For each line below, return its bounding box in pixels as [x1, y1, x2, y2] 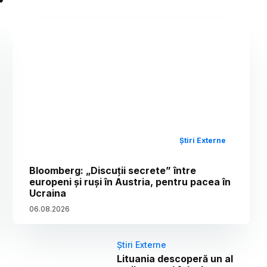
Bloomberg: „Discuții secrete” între [29, 164, 197, 177]
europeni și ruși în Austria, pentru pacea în [29, 176, 231, 188]
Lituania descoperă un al [117, 253, 234, 265]
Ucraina [29, 187, 67, 200]
